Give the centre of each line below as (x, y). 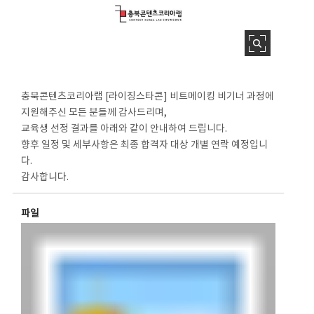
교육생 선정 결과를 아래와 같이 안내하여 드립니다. (124, 129)
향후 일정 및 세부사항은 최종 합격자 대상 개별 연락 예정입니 (145, 145)
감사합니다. (45, 178)
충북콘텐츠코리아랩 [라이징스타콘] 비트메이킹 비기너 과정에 (148, 97)
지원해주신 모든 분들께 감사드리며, (94, 113)
